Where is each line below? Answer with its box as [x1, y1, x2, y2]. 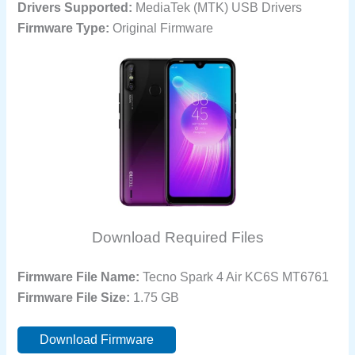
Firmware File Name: [17, 269, 140, 284]
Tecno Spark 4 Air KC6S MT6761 [139, 269, 330, 284]
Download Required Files [91, 228, 264, 246]
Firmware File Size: [17, 290, 131, 304]
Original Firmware [109, 21, 214, 35]
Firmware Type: [17, 21, 110, 35]
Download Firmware [40, 332, 155, 346]
